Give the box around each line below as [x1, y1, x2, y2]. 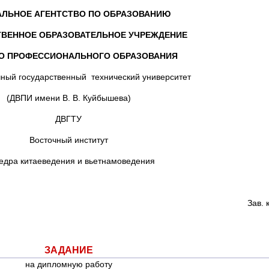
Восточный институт [29, 135, 108, 145]
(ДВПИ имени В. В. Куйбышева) [6, 93, 131, 103]
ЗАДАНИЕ [44, 245, 93, 255]
